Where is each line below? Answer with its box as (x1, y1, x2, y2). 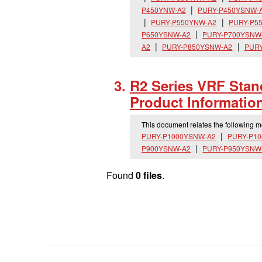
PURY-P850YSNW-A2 (162, 42, 233, 51)
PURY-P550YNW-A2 (151, 17, 217, 27)
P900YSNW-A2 (142, 143, 191, 153)
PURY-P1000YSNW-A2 (142, 131, 216, 141)
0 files (136, 168, 162, 182)
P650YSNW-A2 (142, 29, 191, 39)
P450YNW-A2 (142, 5, 186, 15)
